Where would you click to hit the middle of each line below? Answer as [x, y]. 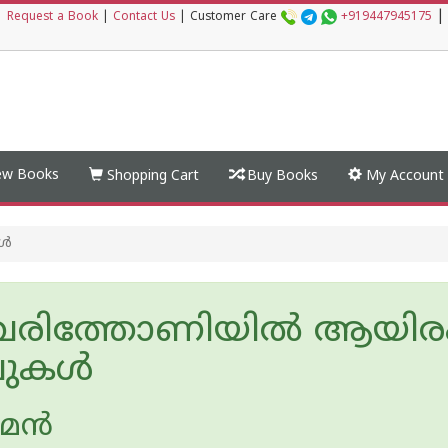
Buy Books [280, 176]
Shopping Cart [151, 176]
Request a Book [52, 17]
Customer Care [235, 17]
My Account [403, 176]
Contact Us [144, 17]
